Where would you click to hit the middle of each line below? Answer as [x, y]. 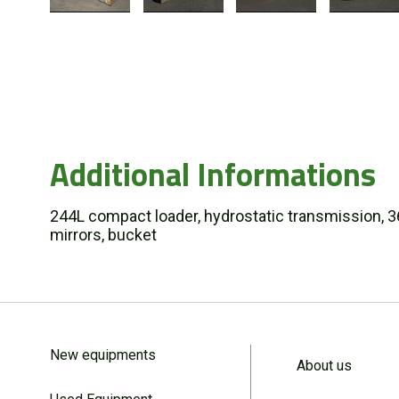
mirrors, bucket [103, 234]
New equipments [103, 354]
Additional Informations [213, 174]
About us [324, 365]
